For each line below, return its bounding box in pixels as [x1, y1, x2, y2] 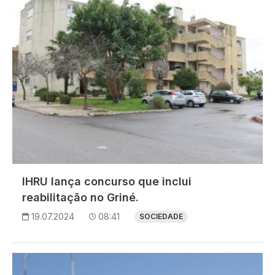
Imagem [12, 254, 50, 266]
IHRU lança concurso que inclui [22, 175, 192, 188]
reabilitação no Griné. [22, 191, 139, 204]
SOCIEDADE [139, 212, 183, 222]
